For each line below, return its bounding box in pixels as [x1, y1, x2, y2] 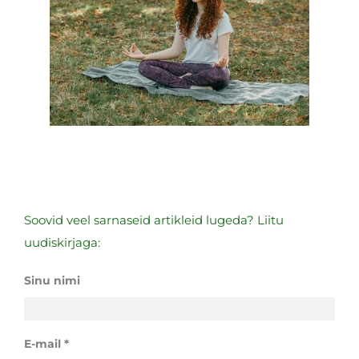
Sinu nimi [24, 273, 80, 288]
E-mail [24, 337, 61, 351]
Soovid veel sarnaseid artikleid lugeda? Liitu [24, 212, 284, 228]
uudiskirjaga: [24, 235, 100, 250]
